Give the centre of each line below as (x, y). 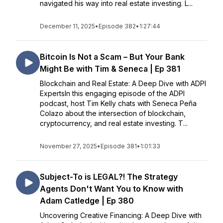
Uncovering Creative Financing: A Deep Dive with (121, 215)
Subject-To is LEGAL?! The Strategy (109, 177)
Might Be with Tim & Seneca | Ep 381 (110, 69)
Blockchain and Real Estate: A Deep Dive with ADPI (123, 83)
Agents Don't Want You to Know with (111, 189)
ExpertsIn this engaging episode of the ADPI (112, 93)
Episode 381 (119, 146)
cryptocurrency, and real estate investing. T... (114, 123)
